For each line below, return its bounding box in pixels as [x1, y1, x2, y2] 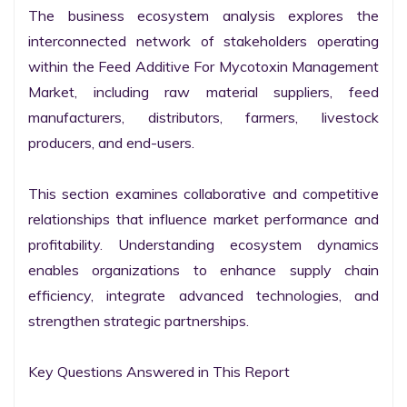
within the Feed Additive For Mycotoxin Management [28, 57, 379, 75]
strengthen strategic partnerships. [28, 312, 249, 330]
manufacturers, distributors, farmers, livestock [28, 108, 379, 126]
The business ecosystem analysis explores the [28, 6, 379, 25]
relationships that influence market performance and [28, 210, 379, 228]
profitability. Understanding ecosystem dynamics [28, 235, 379, 253]
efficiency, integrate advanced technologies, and [28, 286, 379, 304]
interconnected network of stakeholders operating [28, 32, 379, 50]
